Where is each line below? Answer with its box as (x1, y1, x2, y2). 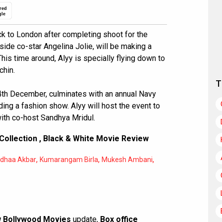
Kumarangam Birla (40, 156, 98, 164)
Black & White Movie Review (43, 134, 149, 143)
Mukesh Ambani (102, 156, 153, 164)
